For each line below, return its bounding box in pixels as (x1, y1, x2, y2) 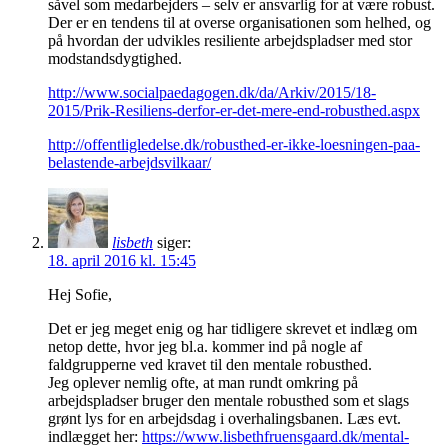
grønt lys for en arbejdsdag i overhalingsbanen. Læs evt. (48, 410, 401, 428)
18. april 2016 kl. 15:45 (48, 252, 196, 270)
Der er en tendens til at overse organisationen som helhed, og (48, 14, 431, 32)
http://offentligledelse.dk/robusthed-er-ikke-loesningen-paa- (48, 136, 420, 154)
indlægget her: (48, 428, 142, 446)
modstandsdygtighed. (48, 50, 182, 68)
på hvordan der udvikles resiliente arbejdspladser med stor (48, 32, 412, 50)
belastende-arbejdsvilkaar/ (48, 154, 211, 172)
